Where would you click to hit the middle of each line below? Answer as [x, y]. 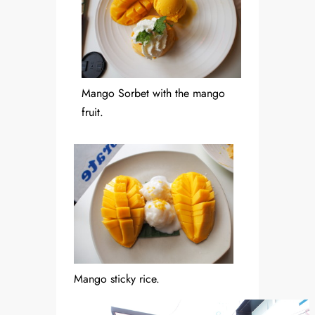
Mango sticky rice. [117, 279]
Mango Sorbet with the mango [153, 94]
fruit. [92, 112]
